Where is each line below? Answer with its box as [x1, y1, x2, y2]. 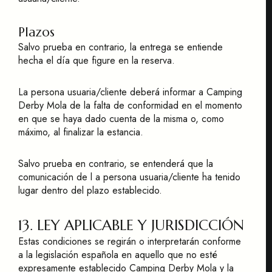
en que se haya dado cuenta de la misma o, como [18, 112, 224, 126]
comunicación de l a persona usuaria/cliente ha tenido [18, 170, 240, 184]
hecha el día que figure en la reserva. [18, 53, 175, 67]
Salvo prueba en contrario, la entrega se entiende [18, 40, 223, 54]
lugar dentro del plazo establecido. [18, 183, 162, 197]
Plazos [18, 24, 55, 40]
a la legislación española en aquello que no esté [18, 248, 217, 262]
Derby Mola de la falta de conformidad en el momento [18, 98, 242, 112]
